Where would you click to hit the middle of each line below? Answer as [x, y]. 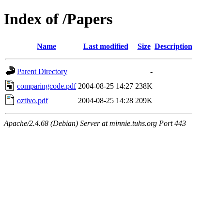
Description [173, 46]
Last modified [106, 46]
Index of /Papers [58, 19]
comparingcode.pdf [46, 86]
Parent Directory [42, 71]
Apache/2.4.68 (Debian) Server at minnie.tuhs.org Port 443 [95, 123]
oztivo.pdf [32, 100]
